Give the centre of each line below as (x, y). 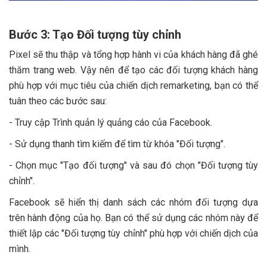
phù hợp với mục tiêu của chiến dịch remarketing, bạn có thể (133, 86)
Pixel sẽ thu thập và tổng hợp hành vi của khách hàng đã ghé (133, 55)
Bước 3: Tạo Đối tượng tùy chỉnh (95, 35)
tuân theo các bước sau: (58, 101)
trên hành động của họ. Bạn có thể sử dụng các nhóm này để (133, 218)
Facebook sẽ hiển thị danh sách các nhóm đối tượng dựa (133, 203)
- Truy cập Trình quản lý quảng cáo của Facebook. (111, 123)
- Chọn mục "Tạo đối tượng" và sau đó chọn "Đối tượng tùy (133, 166)
